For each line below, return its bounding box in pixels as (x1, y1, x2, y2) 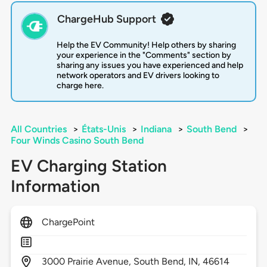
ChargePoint (41, 216, 95, 228)
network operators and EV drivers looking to (56, 70, 219, 81)
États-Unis (81, 123, 126, 135)
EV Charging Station (10, 156, 167, 176)
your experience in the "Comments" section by (56, 50, 231, 61)
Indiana (140, 123, 172, 135)
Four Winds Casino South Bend (10, 135, 144, 147)
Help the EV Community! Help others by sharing (56, 40, 236, 51)
